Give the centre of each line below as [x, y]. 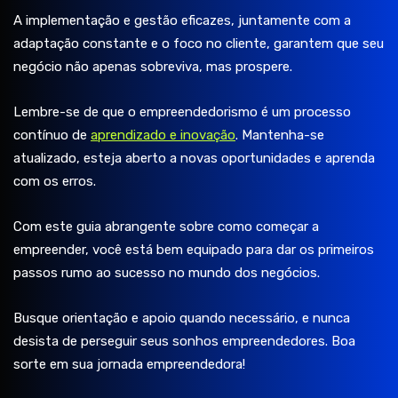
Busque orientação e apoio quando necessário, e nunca [182, 318]
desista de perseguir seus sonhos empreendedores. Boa [184, 342]
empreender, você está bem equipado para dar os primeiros [194, 250]
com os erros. [55, 182]
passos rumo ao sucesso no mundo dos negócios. [167, 273]
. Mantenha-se [280, 135]
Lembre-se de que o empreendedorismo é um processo [182, 112]
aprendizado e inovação [163, 135]
